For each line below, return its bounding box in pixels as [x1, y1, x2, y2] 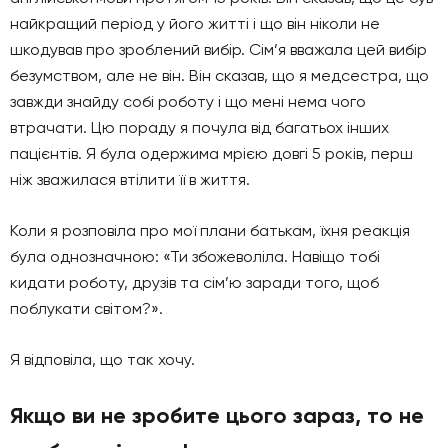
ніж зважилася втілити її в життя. [10, 169, 250, 189]
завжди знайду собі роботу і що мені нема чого [10, 91, 366, 111]
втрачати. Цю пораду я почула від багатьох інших [10, 117, 389, 137]
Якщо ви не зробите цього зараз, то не [10, 401, 424, 429]
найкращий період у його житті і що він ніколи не [10, 13, 380, 33]
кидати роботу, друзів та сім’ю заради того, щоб [10, 272, 379, 292]
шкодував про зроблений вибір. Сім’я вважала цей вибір [10, 39, 427, 59]
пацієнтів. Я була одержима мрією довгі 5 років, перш [10, 143, 413, 163]
